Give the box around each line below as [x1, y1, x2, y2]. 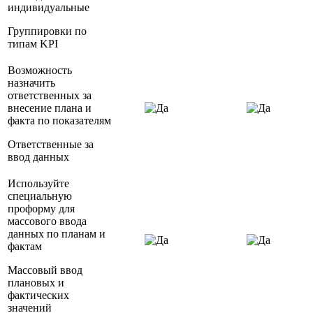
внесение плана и [8, 102, 92, 115]
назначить [8, 77, 55, 89]
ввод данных [8, 151, 69, 163]
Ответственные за [8, 138, 94, 151]
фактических [8, 289, 69, 302]
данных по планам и [8, 228, 105, 240]
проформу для [8, 203, 75, 215]
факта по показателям [8, 115, 111, 127]
